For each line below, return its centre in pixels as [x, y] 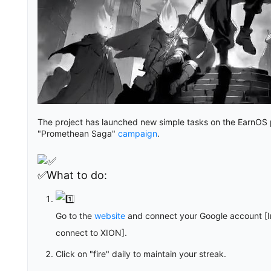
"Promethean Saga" [78, 133]
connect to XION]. [91, 233]
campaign [138, 133]
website [110, 216]
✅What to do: [72, 175]
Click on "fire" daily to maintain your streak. [141, 254]
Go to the [75, 216]
